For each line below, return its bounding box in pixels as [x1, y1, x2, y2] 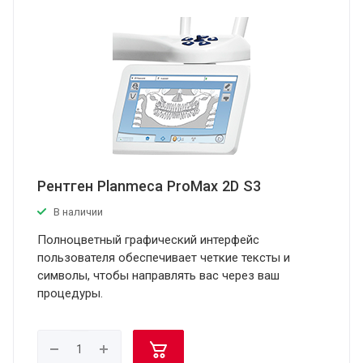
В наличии [53, 206, 103, 218]
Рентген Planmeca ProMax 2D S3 [37, 177, 261, 194]
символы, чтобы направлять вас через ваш [37, 268, 280, 283]
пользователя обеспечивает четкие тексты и [37, 250, 290, 265]
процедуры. [37, 286, 103, 301]
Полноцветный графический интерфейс [37, 233, 259, 247]
